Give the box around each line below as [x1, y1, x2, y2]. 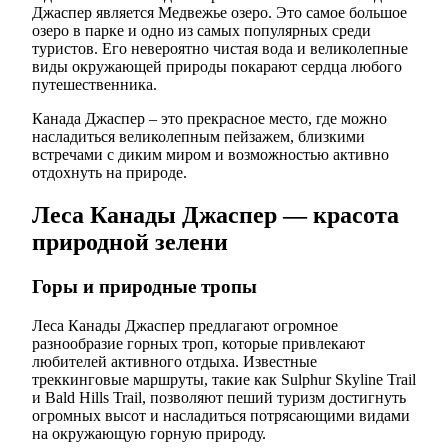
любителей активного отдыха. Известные [32, 352, 317, 370]
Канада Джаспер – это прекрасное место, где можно [32, 110, 387, 128]
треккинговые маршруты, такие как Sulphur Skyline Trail [32, 370, 416, 388]
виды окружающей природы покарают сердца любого [32, 58, 402, 76]
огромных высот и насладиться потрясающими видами [32, 406, 410, 424]
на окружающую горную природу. [32, 424, 266, 442]
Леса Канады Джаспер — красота [32, 202, 399, 229]
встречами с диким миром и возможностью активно [32, 146, 389, 164]
